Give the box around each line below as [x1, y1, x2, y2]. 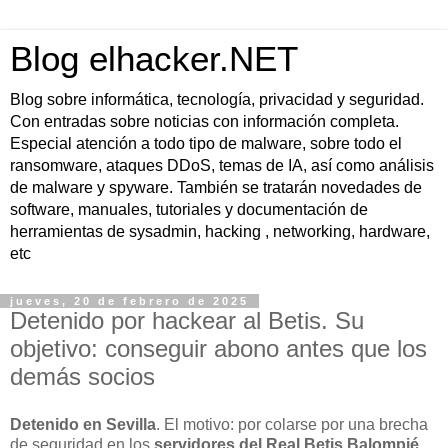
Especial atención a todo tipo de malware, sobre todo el [10, 135, 402, 152]
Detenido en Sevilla [10, 415, 156, 433]
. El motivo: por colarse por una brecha [156, 415, 428, 433]
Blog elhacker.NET [10, 40, 298, 78]
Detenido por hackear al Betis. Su [10, 307, 364, 334]
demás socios [10, 363, 155, 390]
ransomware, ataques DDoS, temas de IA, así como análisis [10, 157, 434, 174]
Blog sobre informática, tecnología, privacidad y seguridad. [10, 91, 424, 108]
